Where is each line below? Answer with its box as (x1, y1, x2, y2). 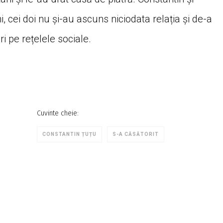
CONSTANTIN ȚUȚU (42, 131, 97, 137)
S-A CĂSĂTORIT (112, 131, 159, 137)
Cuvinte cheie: (37, 109, 79, 117)
